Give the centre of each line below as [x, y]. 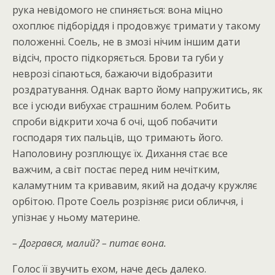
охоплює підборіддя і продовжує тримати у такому [136, 26]
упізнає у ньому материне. [76, 217]
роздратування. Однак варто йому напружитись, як [137, 90]
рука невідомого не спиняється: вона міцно [118, 10]
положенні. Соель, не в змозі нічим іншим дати [126, 42]
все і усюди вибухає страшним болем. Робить [122, 106]
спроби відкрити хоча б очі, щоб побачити [115, 122]
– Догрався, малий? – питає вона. [89, 243]
